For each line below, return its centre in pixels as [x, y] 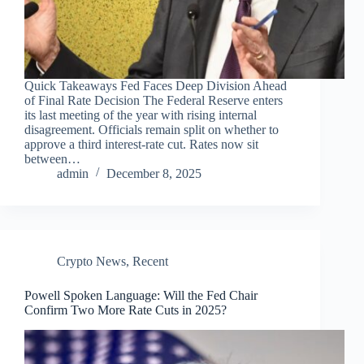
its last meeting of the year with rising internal [141, 115]
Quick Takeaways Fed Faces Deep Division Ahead [156, 85]
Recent [150, 261]
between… [52, 158]
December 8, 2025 [154, 173]
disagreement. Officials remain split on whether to [152, 129]
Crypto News [91, 261]
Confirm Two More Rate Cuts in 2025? [126, 310]
